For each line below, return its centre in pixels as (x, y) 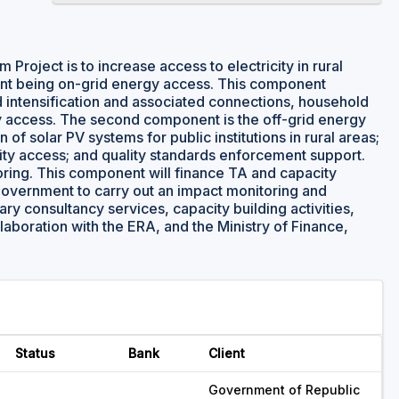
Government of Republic (284, 390)
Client (227, 353)
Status (35, 353)
